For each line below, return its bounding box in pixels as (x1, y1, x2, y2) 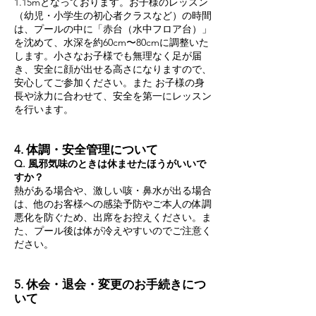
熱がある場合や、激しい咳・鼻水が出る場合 (14, 184, 212, 197)
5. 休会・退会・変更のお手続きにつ (14, 277, 206, 291)
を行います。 (14, 103, 73, 116)
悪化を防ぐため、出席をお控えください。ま (14, 211, 212, 224)
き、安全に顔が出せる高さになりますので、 (14, 63, 212, 75)
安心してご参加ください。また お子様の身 (14, 76, 205, 89)
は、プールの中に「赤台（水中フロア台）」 (14, 23, 212, 35)
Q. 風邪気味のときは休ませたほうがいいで (14, 157, 206, 170)
